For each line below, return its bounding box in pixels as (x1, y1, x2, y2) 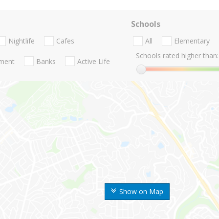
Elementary (174, 36, 210, 46)
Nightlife (8, 36, 35, 46)
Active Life (77, 56, 110, 66)
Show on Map (119, 187, 163, 197)
